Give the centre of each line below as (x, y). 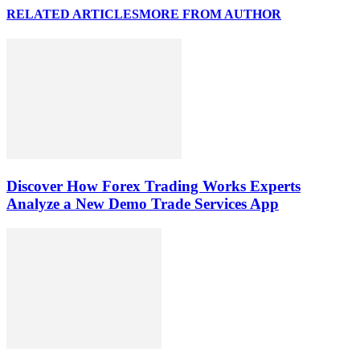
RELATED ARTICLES (73, 14)
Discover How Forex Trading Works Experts (153, 186)
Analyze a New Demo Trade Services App (143, 204)
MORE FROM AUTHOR (210, 14)
